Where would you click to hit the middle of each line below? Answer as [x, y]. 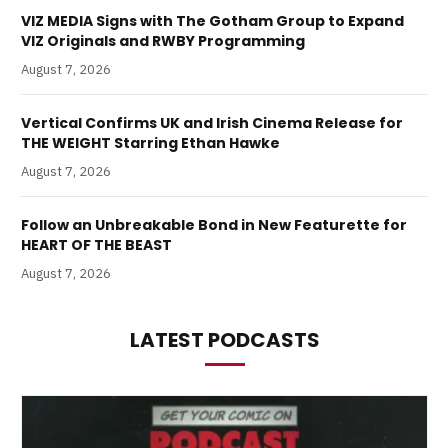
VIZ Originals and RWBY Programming [163, 41]
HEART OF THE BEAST [96, 245]
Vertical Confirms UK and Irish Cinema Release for [212, 123]
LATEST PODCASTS [224, 340]
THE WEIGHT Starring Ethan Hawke [150, 143]
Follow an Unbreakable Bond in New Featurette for [214, 225]
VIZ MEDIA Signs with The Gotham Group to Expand [212, 21]
